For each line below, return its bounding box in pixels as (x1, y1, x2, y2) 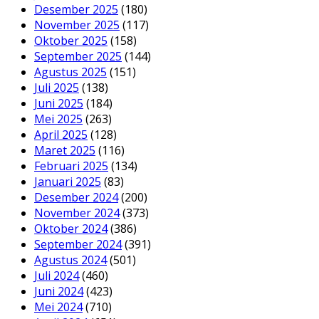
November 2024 (34, 204, 120, 221)
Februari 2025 (34, 157, 108, 174)
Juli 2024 (34, 267, 79, 283)
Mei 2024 (34, 298, 83, 315)
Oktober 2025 (34, 32, 108, 48)
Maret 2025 (34, 142, 95, 158)
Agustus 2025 (34, 63, 107, 80)
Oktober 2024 (34, 220, 108, 236)
